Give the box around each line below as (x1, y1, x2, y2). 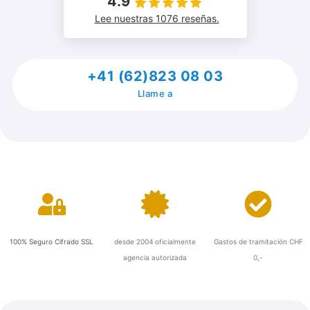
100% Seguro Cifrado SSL (10, 237, 94, 246)
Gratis (247, 221, 269, 230)
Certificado (135, 221, 174, 230)
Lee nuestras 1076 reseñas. (94, 12, 219, 24)
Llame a (137, 88, 173, 99)
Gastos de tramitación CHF (213, 237, 303, 246)
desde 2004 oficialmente (113, 237, 196, 246)
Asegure (37, 221, 66, 230)
